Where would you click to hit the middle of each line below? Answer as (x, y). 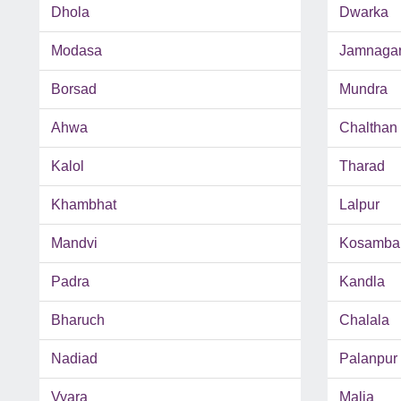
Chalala (364, 320)
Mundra (363, 90)
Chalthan (368, 128)
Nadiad (74, 359)
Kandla (362, 282)
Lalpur (359, 205)
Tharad (362, 166)
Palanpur (368, 359)
